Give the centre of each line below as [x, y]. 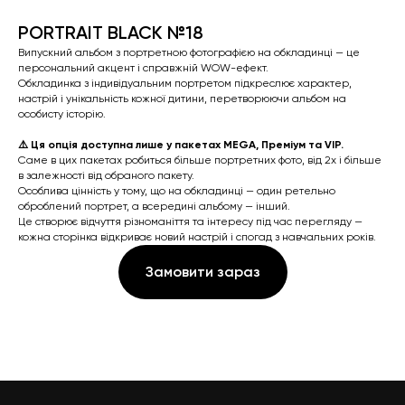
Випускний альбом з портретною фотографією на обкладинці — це [189, 52]
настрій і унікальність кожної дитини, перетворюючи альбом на [182, 99]
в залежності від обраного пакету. [106, 175]
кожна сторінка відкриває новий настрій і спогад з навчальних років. [197, 237]
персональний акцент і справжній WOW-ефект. [143, 68]
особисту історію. [62, 114]
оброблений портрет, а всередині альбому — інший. [154, 206]
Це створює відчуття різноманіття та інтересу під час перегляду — [190, 221]
